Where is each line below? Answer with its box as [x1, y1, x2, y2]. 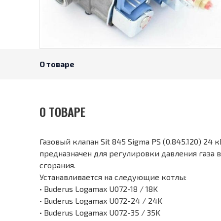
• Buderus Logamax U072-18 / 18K [39, 184, 158, 194]
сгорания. [39, 160, 75, 170]
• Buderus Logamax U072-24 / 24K [39, 196, 162, 206]
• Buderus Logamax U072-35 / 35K [39, 208, 160, 218]
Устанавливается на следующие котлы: [39, 172, 186, 182]
